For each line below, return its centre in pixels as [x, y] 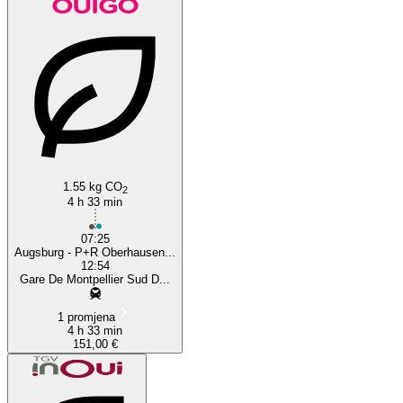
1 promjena [86, 317]
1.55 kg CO [92, 186]
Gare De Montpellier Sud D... [95, 279]
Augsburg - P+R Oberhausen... [95, 252]
